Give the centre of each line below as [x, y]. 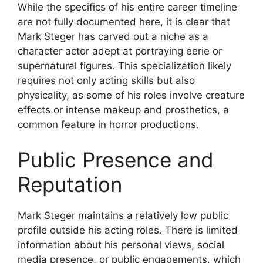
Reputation [70, 184]
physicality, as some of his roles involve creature [131, 95]
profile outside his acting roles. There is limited [128, 230]
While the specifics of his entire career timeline [127, 7]
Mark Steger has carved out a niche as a [113, 37]
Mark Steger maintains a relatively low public [123, 215]
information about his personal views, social [121, 245]
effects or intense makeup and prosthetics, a [123, 110]
